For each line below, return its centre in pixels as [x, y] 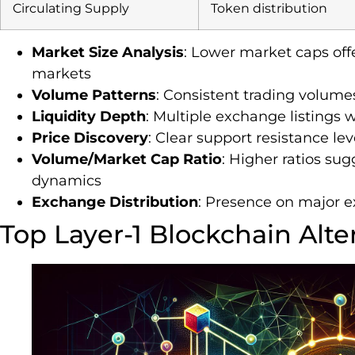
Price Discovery [90, 137]
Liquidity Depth [89, 116]
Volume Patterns [94, 95]
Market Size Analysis [108, 52]
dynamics [67, 180]
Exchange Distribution [115, 202]
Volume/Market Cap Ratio [127, 159]
